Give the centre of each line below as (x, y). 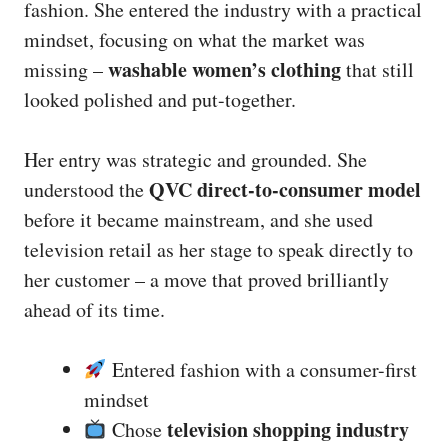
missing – (66, 69)
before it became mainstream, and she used (198, 219)
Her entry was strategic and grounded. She (195, 159)
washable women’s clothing (224, 69)
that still (377, 69)
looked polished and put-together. (160, 99)
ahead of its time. (94, 309)
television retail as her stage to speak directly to (218, 249)
